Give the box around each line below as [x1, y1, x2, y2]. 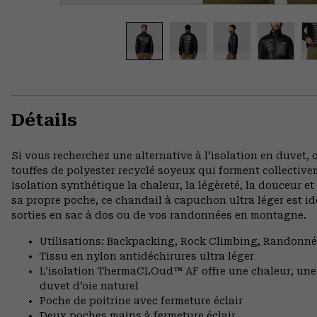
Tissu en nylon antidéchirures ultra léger [40, 250, 254, 263]
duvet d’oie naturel [40, 280, 139, 292]
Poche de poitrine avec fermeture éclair [40, 295, 243, 307]
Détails [11, 110, 77, 131]
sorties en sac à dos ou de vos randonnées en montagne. [11, 209, 306, 221]
